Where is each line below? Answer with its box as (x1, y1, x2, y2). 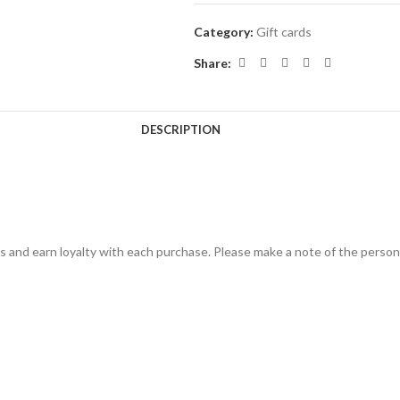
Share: (193, 54, 231, 71)
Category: (193, 24, 254, 39)
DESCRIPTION (140, 122, 221, 137)
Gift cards (255, 24, 312, 39)
